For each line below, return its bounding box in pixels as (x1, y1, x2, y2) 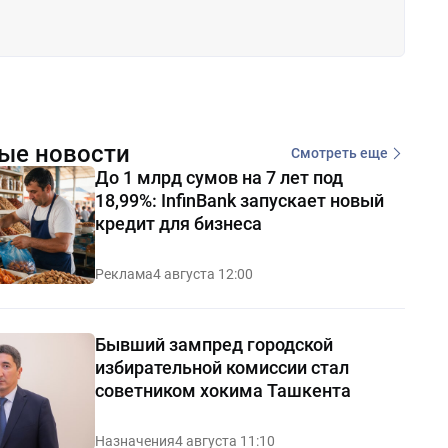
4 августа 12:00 (152, 265, 253, 282)
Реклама (94, 265, 153, 282)
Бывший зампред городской (94, 333, 333, 355)
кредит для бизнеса (94, 212, 262, 234)
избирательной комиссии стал (94, 356, 349, 378)
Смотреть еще (290, 145, 388, 162)
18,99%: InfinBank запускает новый (94, 189, 384, 211)
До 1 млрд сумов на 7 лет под (94, 166, 343, 188)
